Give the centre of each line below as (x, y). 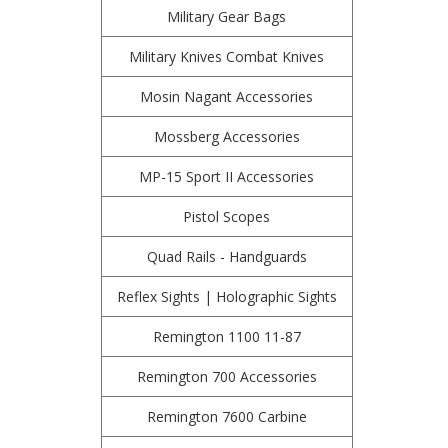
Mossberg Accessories (226, 136)
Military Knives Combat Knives (227, 56)
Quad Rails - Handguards (226, 256)
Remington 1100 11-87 (226, 336)
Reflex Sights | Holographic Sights (226, 296)
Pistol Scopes (227, 216)
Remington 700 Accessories (226, 376)
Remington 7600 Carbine (226, 416)
